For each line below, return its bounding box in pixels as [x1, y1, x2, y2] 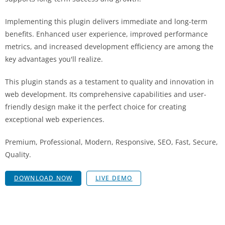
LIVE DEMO [95, 173, 133, 182]
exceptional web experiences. [5, 114, 104, 124]
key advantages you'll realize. [5, 54, 103, 64]
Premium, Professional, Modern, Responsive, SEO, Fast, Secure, [5, 137, 218, 147]
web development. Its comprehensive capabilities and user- [5, 89, 206, 99]
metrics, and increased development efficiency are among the [5, 41, 213, 51]
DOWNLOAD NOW [14, 173, 73, 182]
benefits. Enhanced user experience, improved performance [5, 29, 208, 39]
